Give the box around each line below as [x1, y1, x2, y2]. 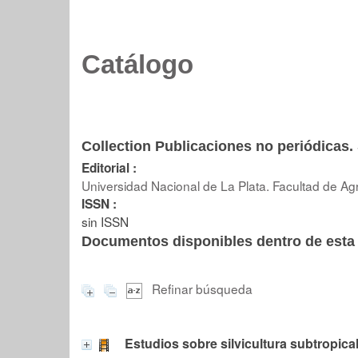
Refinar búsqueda [152, 280, 253, 297]
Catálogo [82, 50, 193, 79]
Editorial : [82, 159, 137, 177]
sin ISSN [82, 213, 129, 230]
